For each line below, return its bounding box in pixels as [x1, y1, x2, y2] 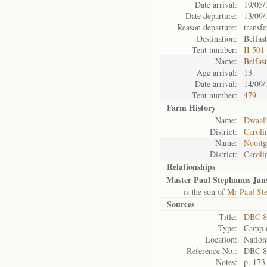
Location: [205, 234, 237, 245]
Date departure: [185, 10, 237, 21]
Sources [167, 198, 194, 210]
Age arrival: [197, 67, 237, 78]
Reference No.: [187, 245, 237, 256]
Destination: [197, 33, 237, 44]
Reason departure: [177, 21, 237, 33]
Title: [219, 211, 237, 222]
